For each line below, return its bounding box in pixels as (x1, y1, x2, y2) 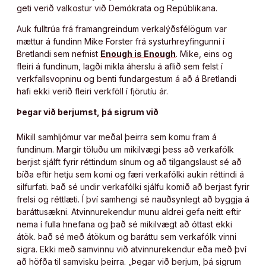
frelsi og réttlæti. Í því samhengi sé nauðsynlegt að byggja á (17, 194, 249, 204)
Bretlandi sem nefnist (17, 48, 100, 59)
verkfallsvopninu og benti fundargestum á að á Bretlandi (17, 73, 236, 84)
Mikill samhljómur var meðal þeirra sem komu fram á (17, 131, 217, 142)
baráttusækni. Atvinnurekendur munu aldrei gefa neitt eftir (17, 206, 241, 217)
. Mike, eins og (176, 48, 233, 59)
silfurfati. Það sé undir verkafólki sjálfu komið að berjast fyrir (17, 181, 249, 192)
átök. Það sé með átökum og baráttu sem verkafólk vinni (17, 231, 236, 242)
